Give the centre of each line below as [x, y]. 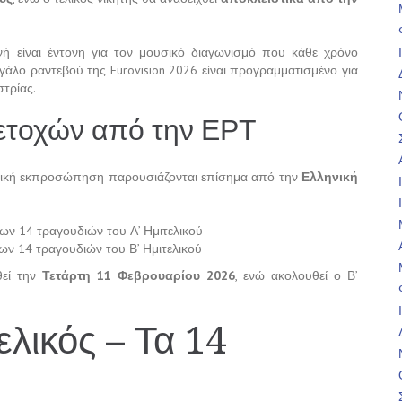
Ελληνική [330, 177]
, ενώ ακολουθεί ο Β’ [297, 276]
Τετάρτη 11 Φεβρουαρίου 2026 [139, 276]
